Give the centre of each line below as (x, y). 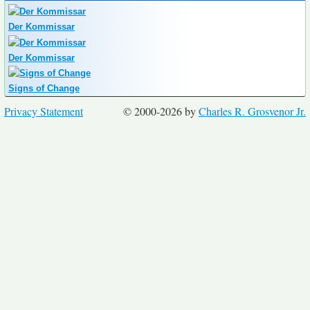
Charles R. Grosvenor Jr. (252, 111)
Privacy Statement (44, 111)
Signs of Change (44, 89)
